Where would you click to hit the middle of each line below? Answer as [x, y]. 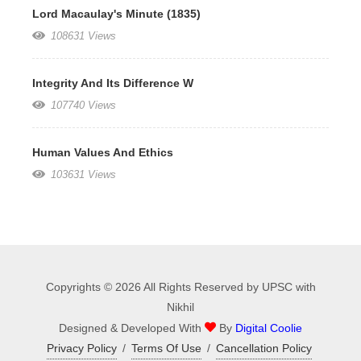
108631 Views [82, 35]
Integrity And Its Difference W [113, 83]
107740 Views [82, 105]
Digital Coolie [269, 328]
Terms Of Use [166, 348]
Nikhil [180, 307]
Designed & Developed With [132, 328]
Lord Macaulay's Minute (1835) [116, 13]
